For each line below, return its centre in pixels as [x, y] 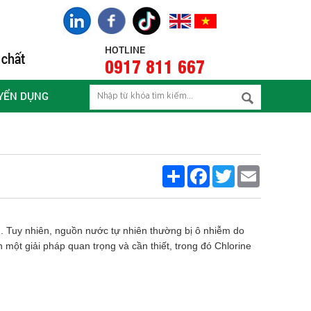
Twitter [249, 170]
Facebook [229, 170]
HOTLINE [125, 50]
